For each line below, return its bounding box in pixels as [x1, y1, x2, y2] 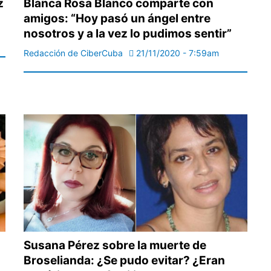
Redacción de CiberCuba [24, 48, 123, 59]
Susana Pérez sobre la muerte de [24, 238, 206, 253]
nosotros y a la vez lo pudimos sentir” [24, 27, 232, 41]
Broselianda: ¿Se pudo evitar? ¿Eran [24, 253, 225, 268]
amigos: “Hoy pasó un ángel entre [24, 11, 211, 26]
